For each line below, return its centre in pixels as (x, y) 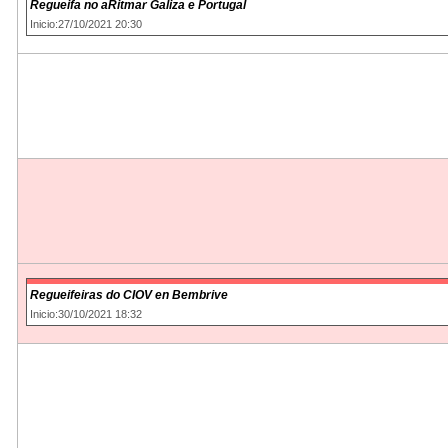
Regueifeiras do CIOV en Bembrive (129, 294)
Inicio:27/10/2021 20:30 (86, 23)
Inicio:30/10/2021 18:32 (86, 313)
